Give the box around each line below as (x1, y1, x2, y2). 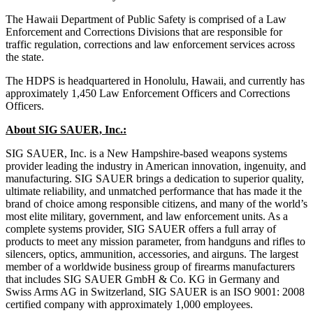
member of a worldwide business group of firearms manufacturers (6, 260, 295, 272)
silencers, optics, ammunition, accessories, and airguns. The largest (6, 247, 298, 260)
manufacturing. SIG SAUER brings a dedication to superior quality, (6, 172, 304, 184)
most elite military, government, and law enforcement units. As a (6, 210, 288, 222)
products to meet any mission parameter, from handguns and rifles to (6, 235, 305, 247)
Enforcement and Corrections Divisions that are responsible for (6, 25, 282, 38)
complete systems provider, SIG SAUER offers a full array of (6, 222, 276, 235)
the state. (6, 50, 44, 63)
